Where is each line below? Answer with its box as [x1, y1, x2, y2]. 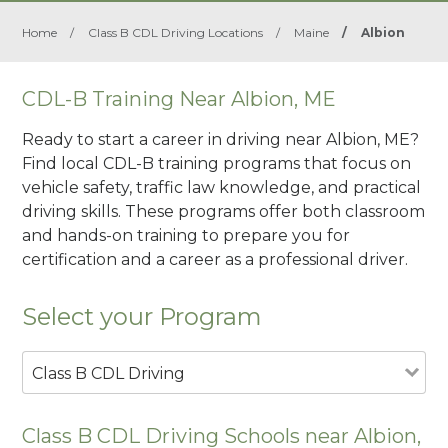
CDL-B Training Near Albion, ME [22, 87, 337, 111]
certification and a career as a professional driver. [22, 249, 409, 269]
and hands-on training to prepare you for [22, 225, 351, 245]
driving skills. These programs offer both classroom [22, 201, 426, 221]
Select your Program [22, 301, 263, 331]
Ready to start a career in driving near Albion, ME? [22, 129, 420, 149]
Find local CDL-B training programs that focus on [22, 153, 412, 173]
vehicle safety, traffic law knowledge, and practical [22, 177, 422, 197]
